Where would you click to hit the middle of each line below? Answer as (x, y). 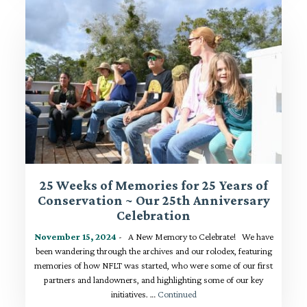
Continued (177, 294)
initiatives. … (134, 294)
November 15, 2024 (75, 236)
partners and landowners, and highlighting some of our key (153, 279)
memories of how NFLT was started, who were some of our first (153, 265)
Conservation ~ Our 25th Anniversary (153, 200)
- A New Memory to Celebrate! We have (195, 236)
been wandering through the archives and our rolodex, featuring (153, 250)
